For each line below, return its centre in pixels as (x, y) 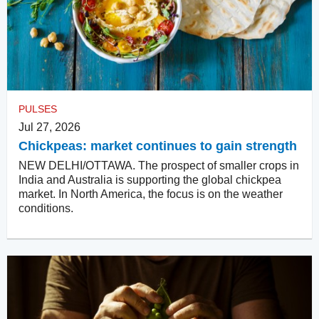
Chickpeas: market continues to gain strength (158, 146)
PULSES (38, 109)
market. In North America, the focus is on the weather (151, 194)
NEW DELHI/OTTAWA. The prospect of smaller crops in (159, 165)
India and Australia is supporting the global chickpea (150, 179)
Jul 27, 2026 (49, 127)
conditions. (46, 208)
